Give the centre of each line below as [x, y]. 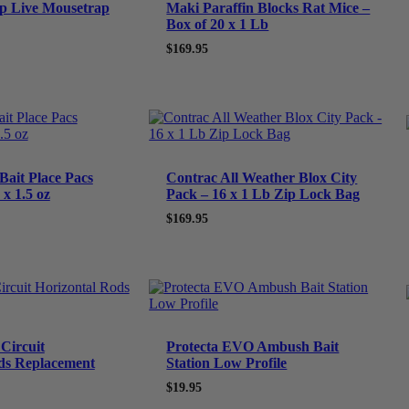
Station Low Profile [227, 362]
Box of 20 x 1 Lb [218, 25]
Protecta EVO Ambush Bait [253, 346]
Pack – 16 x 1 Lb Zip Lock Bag [263, 194]
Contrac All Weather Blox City [262, 177]
